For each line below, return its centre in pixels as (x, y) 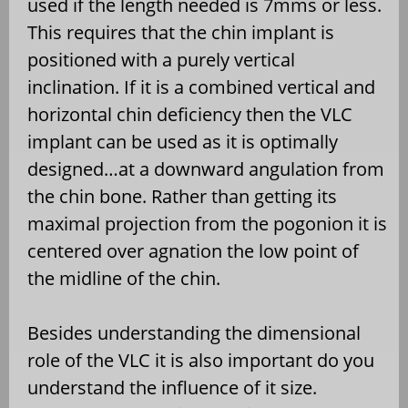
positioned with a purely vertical (161, 60)
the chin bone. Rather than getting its (182, 197)
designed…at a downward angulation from (206, 169)
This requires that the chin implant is (181, 33)
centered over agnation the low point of (193, 251)
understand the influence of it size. (172, 388)
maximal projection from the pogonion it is (207, 224)
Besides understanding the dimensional (194, 333)
